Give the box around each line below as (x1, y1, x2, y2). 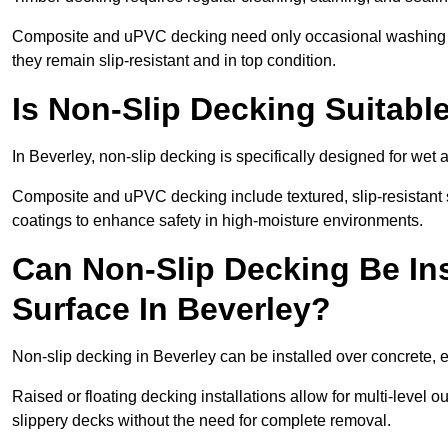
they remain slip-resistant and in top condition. (12, 52, 336, 70)
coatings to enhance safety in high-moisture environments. (12, 212, 423, 230)
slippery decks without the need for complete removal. (12, 412, 391, 430)
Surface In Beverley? (12, 291, 331, 328)
